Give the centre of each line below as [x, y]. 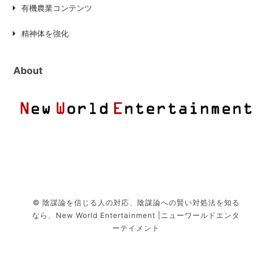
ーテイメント [136, 228]
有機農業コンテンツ [57, 8]
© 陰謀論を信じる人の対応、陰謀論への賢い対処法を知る [136, 203]
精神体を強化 [45, 34]
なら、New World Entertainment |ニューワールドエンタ [136, 216]
